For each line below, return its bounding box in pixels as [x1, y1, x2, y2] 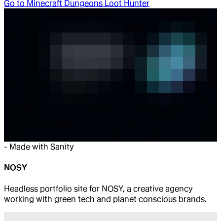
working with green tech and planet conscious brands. [4, 194, 207, 204]
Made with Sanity [9, 142, 74, 152]
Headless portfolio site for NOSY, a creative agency [4, 184, 193, 193]
